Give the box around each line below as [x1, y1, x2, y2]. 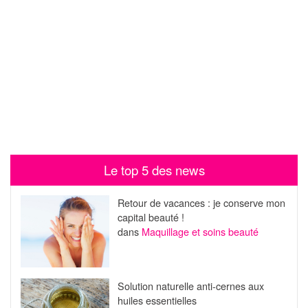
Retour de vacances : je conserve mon [117, 195, 285, 210]
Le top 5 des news [103, 161, 205, 179]
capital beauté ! [117, 210, 184, 225]
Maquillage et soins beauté [141, 224, 258, 239]
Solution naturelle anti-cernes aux [117, 278, 264, 293]
